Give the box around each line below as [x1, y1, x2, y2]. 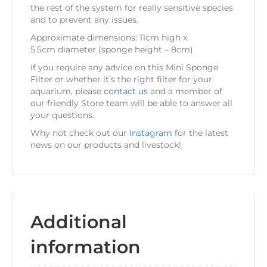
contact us [104, 86, 148, 97]
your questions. [30, 110, 94, 121]
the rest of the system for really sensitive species [30, 2, 233, 14]
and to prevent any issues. [30, 14, 138, 26]
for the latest [172, 128, 228, 139]
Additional [30, 211, 127, 234]
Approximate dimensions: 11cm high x [30, 32, 187, 44]
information [30, 236, 141, 259]
